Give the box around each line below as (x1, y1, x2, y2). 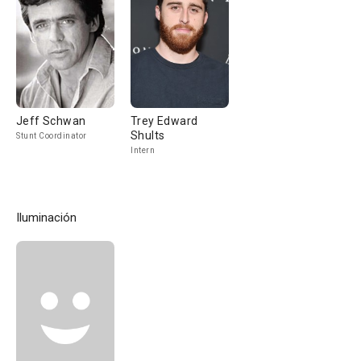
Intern (131, 146, 155, 155)
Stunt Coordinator (16, 131, 87, 140)
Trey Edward (131, 114, 198, 127)
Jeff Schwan (16, 114, 86, 127)
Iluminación (16, 210, 77, 225)
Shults (131, 129, 165, 142)
